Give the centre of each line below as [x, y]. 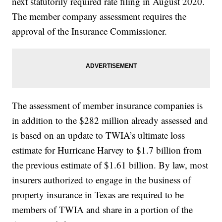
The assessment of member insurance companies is [108, 106]
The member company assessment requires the [99, 16]
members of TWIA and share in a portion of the [103, 210]
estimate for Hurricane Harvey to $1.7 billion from [107, 150]
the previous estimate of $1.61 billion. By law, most [110, 165]
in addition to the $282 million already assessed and [110, 120]
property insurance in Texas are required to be [98, 195]
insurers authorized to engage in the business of [102, 180]
